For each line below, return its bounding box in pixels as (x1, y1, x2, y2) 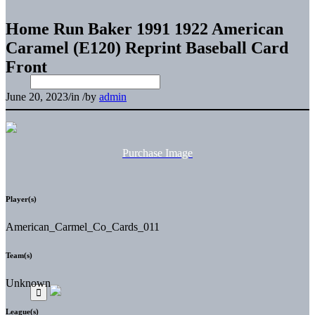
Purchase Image (122, 146, 193, 159)
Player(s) (6, 194, 37, 203)
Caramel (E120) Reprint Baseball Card (6, 38, 288, 57)
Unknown (6, 276, 51, 289)
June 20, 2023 (6, 90, 68, 103)
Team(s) (6, 250, 32, 259)
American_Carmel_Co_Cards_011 (6, 220, 160, 233)
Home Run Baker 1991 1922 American (6, 19, 283, 38)
